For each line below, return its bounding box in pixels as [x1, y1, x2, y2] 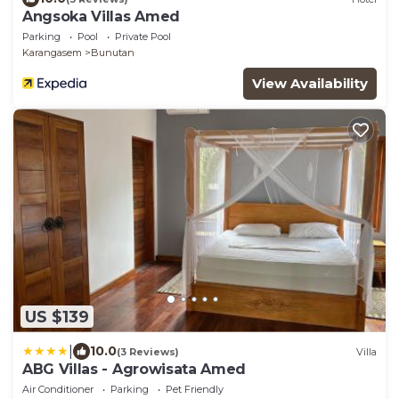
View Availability [252, 75, 368, 93]
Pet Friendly [166, 383, 224, 396]
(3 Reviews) [117, 345, 179, 358]
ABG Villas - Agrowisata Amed [22, 361, 247, 379]
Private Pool [115, 30, 171, 44]
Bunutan [91, 46, 134, 60]
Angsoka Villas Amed [22, 8, 180, 26]
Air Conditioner [22, 383, 94, 396]
